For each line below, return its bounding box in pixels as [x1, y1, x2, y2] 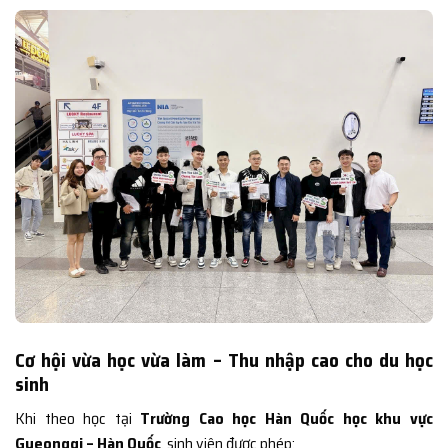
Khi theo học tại [15, 405, 141, 431]
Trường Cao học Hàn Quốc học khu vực [140, 405, 434, 431]
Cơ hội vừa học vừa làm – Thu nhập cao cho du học [15, 344, 433, 375]
